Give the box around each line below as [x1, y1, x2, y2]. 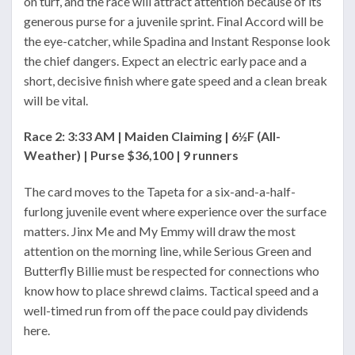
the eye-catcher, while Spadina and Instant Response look [24, 32, 330, 48]
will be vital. [24, 92, 88, 108]
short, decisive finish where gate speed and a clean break [24, 72, 327, 88]
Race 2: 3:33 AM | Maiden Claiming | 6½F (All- [24, 128, 281, 144]
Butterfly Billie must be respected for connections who [24, 263, 319, 279]
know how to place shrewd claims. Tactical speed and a [24, 283, 319, 299]
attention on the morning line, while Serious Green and [24, 243, 311, 259]
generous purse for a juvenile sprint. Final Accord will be [24, 13, 323, 29]
